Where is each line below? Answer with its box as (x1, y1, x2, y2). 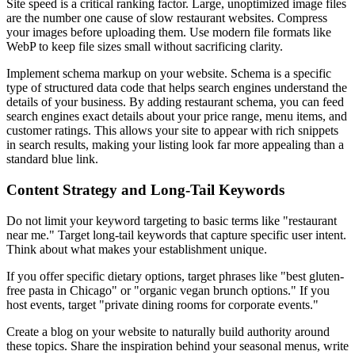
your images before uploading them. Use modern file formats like (6, 25, 331, 40)
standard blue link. (6, 152, 98, 166)
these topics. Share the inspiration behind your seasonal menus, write (6, 338, 349, 353)
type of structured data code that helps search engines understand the (6, 81, 347, 95)
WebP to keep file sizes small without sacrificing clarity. (6, 40, 283, 54)
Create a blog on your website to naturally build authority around (6, 324, 330, 338)
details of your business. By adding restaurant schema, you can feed (6, 95, 344, 109)
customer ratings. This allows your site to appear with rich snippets (6, 124, 338, 138)
